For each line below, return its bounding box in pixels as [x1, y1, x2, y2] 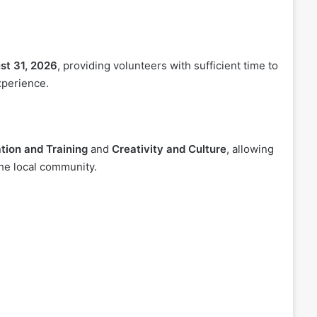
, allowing [226, 142, 275, 156]
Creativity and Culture [112, 142, 227, 156]
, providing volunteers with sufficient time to [57, 58, 279, 72]
